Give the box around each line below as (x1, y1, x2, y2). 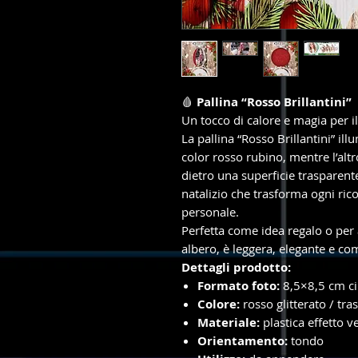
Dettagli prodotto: (181, 259, 291, 276)
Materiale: (197, 314, 260, 332)
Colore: (197, 296, 240, 313)
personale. (181, 204, 239, 221)
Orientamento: (197, 332, 288, 350)
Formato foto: (197, 277, 280, 295)
